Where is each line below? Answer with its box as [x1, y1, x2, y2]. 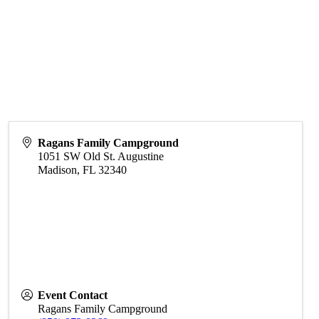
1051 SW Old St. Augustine [38, 150, 164, 162]
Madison [38, 163, 78, 176]
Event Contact [38, 288, 108, 301]
